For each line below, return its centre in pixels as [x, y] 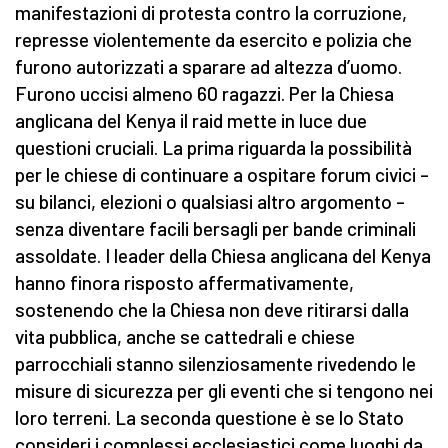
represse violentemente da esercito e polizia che [213, 40]
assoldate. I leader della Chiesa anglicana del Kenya [223, 256]
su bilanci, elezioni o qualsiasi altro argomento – [210, 202]
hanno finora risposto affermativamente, [184, 283]
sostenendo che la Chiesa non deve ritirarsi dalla [212, 310]
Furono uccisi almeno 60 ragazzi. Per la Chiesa [204, 94]
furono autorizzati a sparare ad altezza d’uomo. [208, 67]
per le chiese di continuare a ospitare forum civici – [222, 175]
